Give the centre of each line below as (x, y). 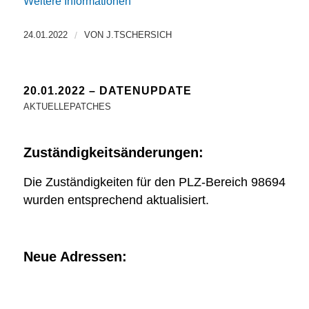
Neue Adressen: (75, 257)
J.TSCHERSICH (139, 35)
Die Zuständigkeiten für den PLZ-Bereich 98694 (154, 182)
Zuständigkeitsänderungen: (113, 153)
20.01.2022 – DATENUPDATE (107, 91)
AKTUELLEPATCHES (67, 107)
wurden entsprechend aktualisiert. (116, 200)
